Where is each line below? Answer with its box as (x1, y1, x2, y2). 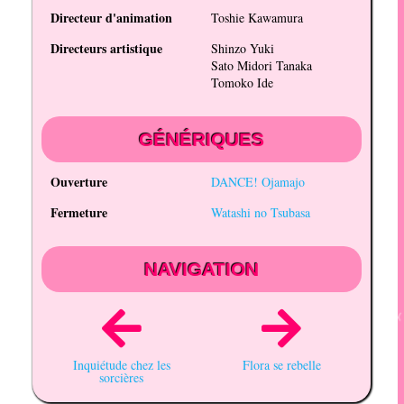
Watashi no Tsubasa (210, 204, 310, 222)
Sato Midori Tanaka (210, 57, 312, 75)
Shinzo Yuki (210, 40, 274, 58)
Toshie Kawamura (210, 9, 303, 27)
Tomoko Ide (210, 74, 273, 92)
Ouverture (50, 172, 108, 192)
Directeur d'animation (50, 8, 173, 28)
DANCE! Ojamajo (210, 173, 305, 191)
